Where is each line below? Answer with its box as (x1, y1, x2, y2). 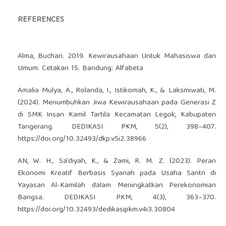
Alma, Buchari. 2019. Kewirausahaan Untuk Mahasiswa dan (17, 50, 216, 64)
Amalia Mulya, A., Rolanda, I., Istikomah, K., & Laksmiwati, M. (17, 84, 216, 98)
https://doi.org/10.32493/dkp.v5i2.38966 (17, 133, 146, 146)
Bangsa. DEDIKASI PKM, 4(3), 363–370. (17, 191, 216, 205)
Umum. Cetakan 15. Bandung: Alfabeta (17, 62, 143, 76)
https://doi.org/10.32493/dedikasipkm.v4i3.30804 (17, 203, 175, 217)
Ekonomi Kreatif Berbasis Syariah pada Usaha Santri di (17, 167, 216, 181)
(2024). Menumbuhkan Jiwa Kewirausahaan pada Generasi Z (17, 96, 216, 110)
